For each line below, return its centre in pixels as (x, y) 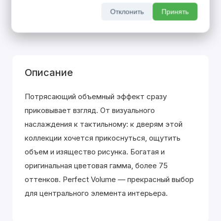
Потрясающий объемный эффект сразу (96, 96)
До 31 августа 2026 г (56, 21)
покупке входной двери (59, 6)
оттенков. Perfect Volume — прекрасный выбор (109, 179)
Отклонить (127, 12)
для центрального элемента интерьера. (96, 193)
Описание (49, 73)
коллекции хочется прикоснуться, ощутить (103, 138)
